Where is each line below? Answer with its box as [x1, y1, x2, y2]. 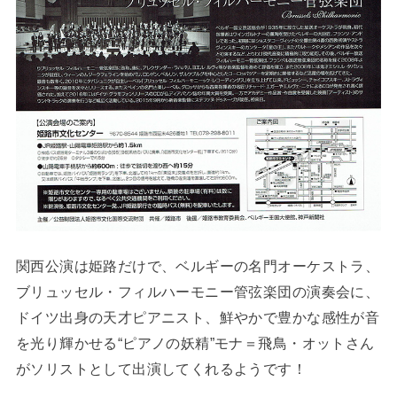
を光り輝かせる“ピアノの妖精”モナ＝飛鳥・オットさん [15, 334, 375, 351]
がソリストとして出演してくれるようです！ [15, 360, 307, 377]
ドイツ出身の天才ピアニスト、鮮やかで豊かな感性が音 [15, 308, 380, 325]
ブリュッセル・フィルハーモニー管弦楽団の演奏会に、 [15, 283, 380, 300]
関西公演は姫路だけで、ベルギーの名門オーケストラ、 [15, 257, 380, 274]
